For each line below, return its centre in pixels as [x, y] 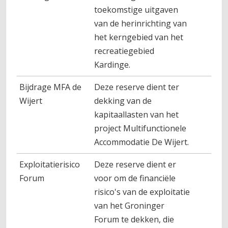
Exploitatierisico [50, 164]
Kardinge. [112, 65]
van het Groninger [130, 206]
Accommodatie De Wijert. [142, 142]
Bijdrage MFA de [51, 87]
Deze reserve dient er [135, 164]
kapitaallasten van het [137, 115]
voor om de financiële [135, 178]
